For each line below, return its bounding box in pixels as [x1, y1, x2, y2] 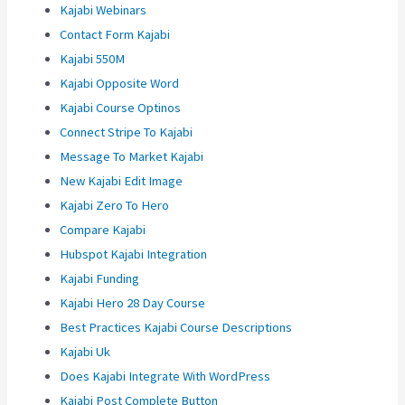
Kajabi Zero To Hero [60, 197, 170, 214]
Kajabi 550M [60, 51, 126, 68]
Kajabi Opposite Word [60, 75, 180, 92]
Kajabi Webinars [60, 2, 147, 19]
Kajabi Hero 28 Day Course [60, 295, 206, 312]
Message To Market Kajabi [60, 148, 204, 165]
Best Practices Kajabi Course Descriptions [60, 319, 293, 336]
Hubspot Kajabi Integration [60, 246, 208, 263]
